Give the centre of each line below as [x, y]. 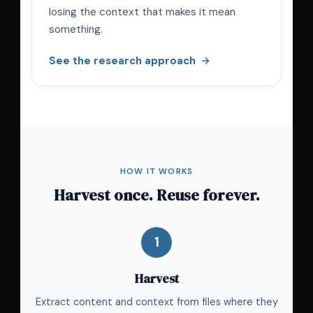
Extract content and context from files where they [156, 302]
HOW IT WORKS [156, 172]
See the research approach [122, 61]
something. [76, 30]
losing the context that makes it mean [142, 12]
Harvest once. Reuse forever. [156, 196]
